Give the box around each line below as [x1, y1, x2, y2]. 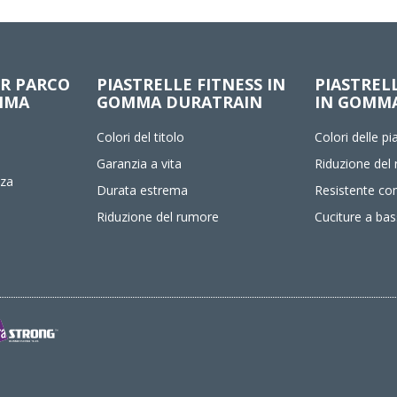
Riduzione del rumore [97, 208, 220, 225]
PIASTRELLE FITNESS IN [97, 74, 286, 95]
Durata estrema [97, 182, 189, 198]
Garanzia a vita [97, 155, 183, 172]
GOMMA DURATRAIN [97, 91, 263, 113]
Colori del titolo [97, 128, 185, 145]
